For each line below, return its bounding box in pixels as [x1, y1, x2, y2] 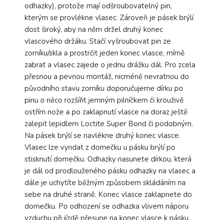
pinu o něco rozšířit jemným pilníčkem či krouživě [25, 95, 184, 106]
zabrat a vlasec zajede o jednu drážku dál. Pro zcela [25, 60, 195, 70]
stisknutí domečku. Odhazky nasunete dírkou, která [25, 154, 192, 165]
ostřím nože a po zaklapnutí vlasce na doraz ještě [25, 107, 188, 117]
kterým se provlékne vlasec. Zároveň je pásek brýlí [25, 13, 193, 23]
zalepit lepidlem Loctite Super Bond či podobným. [25, 119, 193, 129]
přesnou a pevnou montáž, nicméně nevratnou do [25, 72, 189, 82]
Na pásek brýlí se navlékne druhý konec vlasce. [25, 131, 180, 141]
